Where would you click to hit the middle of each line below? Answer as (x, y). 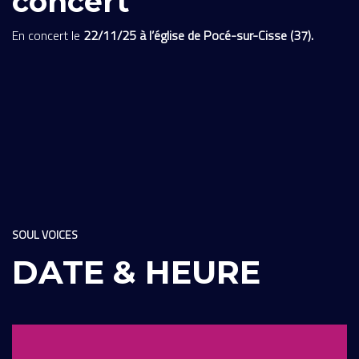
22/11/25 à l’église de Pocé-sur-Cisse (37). (197, 35)
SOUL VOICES (45, 234)
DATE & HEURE (136, 272)
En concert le (46, 35)
